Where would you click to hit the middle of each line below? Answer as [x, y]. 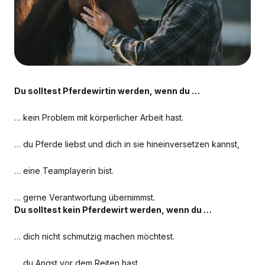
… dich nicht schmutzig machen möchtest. [94, 236]
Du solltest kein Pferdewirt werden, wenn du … [113, 209]
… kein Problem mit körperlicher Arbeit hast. [99, 117]
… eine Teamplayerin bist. [64, 170]
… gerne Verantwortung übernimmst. [85, 197]
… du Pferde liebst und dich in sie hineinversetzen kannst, [127, 144]
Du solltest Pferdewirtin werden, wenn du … [107, 91]
